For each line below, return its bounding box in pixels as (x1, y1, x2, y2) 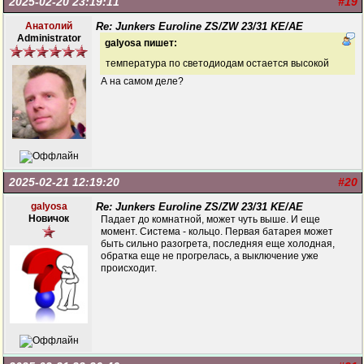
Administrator (16, 32, 81, 44)
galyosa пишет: (105, 37, 177, 49)
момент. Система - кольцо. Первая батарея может (101, 226, 333, 237)
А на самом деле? (101, 76, 184, 87)
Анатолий (25, 20, 72, 32)
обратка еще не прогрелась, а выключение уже (101, 250, 318, 262)
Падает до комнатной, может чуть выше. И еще (101, 214, 320, 225)
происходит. (101, 262, 157, 274)
